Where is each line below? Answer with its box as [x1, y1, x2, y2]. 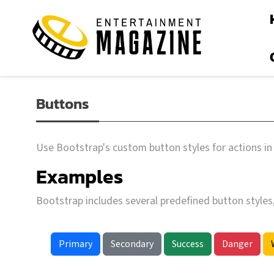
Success [172, 237, 204, 251]
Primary [59, 237, 92, 251]
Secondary [111, 237, 154, 251]
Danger [222, 237, 253, 251]
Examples [36, 161, 123, 191]
